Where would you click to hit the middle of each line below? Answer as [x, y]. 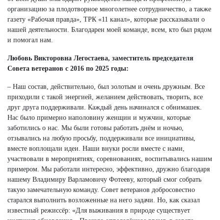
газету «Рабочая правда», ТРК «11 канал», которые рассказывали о [106, 19]
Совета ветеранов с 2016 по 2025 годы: [68, 68]
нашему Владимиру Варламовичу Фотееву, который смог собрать [104, 179]
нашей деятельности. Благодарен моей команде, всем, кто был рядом [110, 29]
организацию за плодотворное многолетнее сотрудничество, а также [109, 9]
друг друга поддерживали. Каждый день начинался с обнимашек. [105, 107]
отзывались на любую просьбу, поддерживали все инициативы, [101, 138]
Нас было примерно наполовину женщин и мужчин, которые [99, 117]
